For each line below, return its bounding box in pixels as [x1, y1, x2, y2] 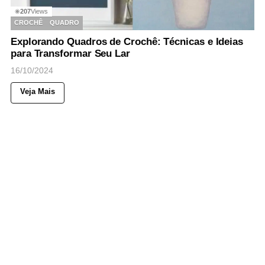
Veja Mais [20, 86, 55, 96]
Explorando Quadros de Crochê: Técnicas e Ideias [11, 35, 244, 47]
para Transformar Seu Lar [11, 47, 130, 59]
